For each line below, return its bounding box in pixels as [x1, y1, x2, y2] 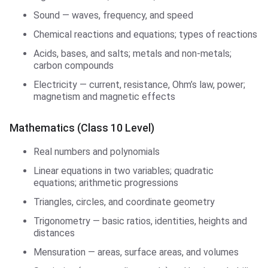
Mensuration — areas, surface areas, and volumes [33, 246, 239, 258]
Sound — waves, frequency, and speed [33, 10, 193, 22]
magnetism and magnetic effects [33, 91, 175, 103]
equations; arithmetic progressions [33, 177, 178, 189]
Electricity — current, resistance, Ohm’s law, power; [33, 79, 245, 91]
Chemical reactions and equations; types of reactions [33, 29, 257, 41]
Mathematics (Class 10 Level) [10, 121, 154, 135]
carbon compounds [33, 60, 114, 72]
